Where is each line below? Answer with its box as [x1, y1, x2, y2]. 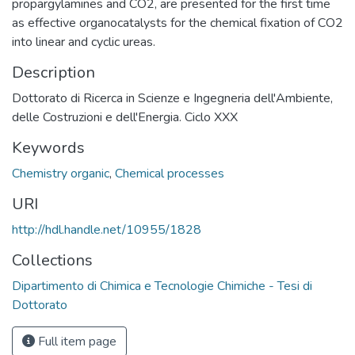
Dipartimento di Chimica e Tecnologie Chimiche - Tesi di [12, 277, 312, 295]
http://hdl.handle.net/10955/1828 [12, 220, 201, 239]
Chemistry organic [12, 164, 109, 182]
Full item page [35, 332, 116, 350]
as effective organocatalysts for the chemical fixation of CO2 [12, 13, 343, 32]
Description [12, 61, 95, 83]
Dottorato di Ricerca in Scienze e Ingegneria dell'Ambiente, [12, 89, 333, 107]
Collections [12, 249, 93, 271]
